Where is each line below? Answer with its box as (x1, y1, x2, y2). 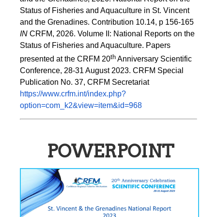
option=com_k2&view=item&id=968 (20, 101, 142, 109)
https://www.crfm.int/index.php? (20, 89, 126, 98)
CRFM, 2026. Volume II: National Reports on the (28, 29, 195, 38)
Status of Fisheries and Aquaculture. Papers (20, 41, 171, 49)
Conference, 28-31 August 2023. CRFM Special (20, 66, 184, 75)
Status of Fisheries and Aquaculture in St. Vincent (20, 6, 190, 15)
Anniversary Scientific (116, 54, 192, 63)
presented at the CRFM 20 (20, 54, 111, 63)
